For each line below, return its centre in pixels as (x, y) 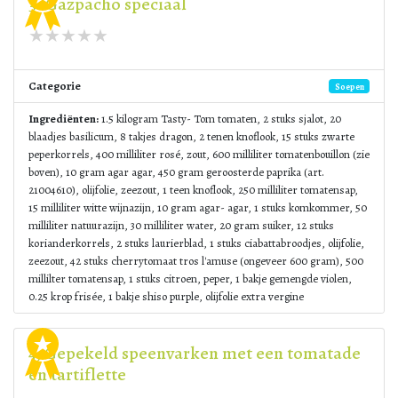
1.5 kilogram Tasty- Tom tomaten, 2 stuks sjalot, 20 (220, 119)
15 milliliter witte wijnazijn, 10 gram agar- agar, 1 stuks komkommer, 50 (198, 207)
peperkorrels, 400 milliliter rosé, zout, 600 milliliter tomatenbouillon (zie (199, 154)
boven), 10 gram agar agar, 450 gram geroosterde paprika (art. (176, 172)
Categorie (55, 86)
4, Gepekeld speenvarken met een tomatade (195, 353)
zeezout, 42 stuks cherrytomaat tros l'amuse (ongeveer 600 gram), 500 (196, 261)
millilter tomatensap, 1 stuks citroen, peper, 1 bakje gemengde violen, (190, 279)
